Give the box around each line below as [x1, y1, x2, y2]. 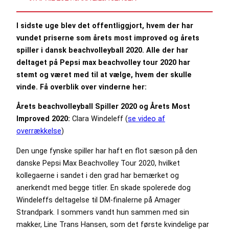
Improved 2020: [16, 114, 72, 123]
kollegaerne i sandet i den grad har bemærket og [16, 171, 179, 179]
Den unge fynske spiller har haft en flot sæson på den [16, 146, 197, 155]
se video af [128, 114, 165, 123]
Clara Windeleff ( [72, 114, 128, 123]
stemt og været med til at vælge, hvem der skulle [16, 71, 192, 79]
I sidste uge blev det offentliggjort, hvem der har [16, 21, 193, 30]
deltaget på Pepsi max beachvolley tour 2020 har [16, 58, 190, 67]
